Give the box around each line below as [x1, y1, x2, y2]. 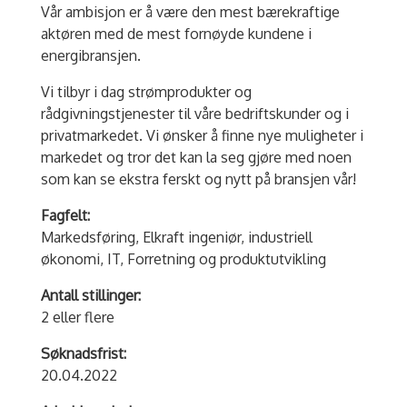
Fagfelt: [40, 206, 90, 225]
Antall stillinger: [40, 286, 141, 305]
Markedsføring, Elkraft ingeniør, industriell [40, 228, 313, 247]
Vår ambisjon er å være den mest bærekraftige [40, 3, 340, 22]
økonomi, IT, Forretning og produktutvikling [40, 250, 326, 269]
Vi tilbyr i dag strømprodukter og [40, 83, 252, 102]
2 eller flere [40, 308, 114, 327]
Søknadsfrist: [40, 344, 126, 363]
